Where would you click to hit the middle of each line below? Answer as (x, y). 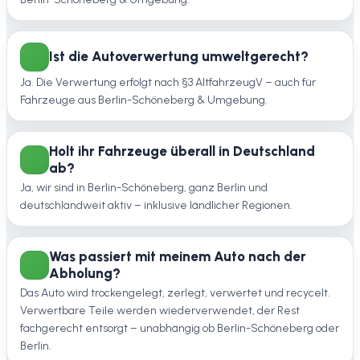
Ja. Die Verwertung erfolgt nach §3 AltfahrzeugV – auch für (168, 82)
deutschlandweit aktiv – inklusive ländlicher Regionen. (156, 206)
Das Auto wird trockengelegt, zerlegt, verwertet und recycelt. (175, 293)
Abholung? (85, 274)
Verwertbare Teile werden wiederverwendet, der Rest (160, 311)
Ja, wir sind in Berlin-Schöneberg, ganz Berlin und (144, 188)
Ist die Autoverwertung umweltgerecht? (179, 57)
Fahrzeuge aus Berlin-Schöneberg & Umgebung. (144, 100)
